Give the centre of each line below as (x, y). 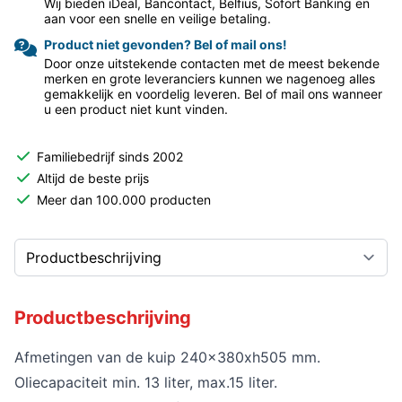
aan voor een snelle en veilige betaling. (157, 18)
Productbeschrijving (103, 317)
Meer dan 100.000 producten (124, 199)
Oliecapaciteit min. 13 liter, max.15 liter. (146, 382)
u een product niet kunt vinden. (136, 109)
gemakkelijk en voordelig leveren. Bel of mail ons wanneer (213, 93)
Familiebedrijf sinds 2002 (110, 156)
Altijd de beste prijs (93, 178)
